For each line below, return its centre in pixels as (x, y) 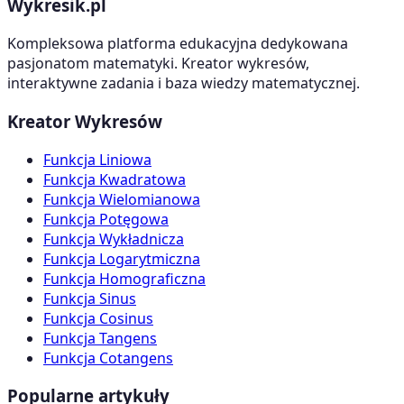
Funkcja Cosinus (98, 318)
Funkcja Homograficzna (124, 278)
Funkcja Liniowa (97, 159)
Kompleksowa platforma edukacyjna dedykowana (178, 44)
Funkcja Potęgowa (106, 219)
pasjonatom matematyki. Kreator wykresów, (158, 64)
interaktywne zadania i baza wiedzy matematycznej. (184, 83)
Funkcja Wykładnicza (114, 239)
